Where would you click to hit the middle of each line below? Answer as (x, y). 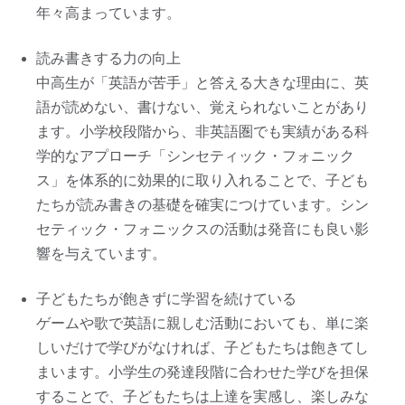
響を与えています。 (101, 253)
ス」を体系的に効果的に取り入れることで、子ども (202, 180)
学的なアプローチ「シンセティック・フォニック (195, 155)
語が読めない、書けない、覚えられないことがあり (202, 107)
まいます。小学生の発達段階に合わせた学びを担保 (202, 372)
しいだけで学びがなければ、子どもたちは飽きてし (202, 348)
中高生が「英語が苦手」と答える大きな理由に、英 (202, 82)
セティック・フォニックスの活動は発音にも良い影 (202, 229)
